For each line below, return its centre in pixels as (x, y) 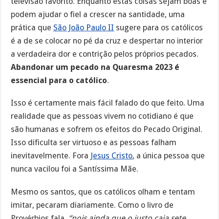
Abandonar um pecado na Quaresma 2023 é (95, 67)
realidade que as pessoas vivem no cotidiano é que (102, 116)
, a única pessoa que (169, 156)
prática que (32, 27)
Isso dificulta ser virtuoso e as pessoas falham (94, 143)
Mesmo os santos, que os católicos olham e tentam (103, 192)
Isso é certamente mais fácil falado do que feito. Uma (108, 103)
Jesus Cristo (112, 156)
